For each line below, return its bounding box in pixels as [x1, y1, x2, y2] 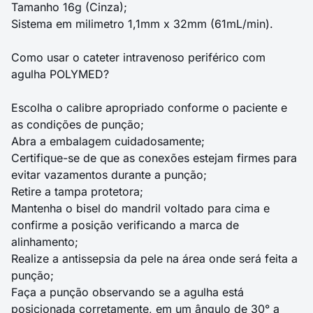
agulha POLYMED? [11, 67, 109, 81]
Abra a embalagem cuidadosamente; [11, 134, 205, 148]
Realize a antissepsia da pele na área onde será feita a [11, 252, 298, 265]
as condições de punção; [11, 117, 144, 131]
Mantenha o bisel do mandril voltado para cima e [11, 201, 270, 215]
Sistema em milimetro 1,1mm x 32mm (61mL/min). [11, 17, 273, 31]
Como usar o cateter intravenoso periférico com [11, 50, 265, 64]
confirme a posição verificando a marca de [11, 218, 239, 232]
